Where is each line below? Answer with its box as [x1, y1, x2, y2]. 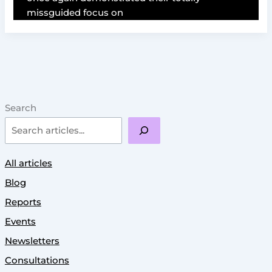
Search [4, 102, 36, 114]
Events [4, 216, 36, 227]
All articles [4, 158, 52, 169]
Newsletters [4, 235, 59, 246]
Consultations [4, 254, 69, 266]
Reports [4, 196, 41, 208]
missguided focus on [27, 7, 124, 18]
